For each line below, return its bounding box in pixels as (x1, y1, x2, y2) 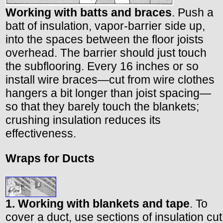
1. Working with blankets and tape (5, 197, 190, 211)
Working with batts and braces (5, 6, 172, 19)
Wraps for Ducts (5, 152, 95, 165)
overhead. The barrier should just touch (5, 46, 207, 60)
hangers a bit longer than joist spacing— (5, 87, 211, 100)
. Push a (172, 6, 214, 19)
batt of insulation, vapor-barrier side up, (5, 19, 205, 33)
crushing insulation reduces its (5, 113, 161, 127)
